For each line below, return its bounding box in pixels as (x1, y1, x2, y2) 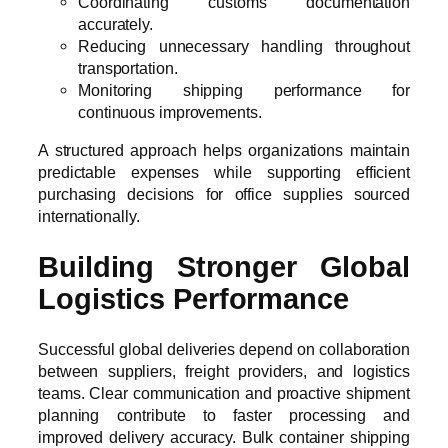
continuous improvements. (78, 102, 262, 121)
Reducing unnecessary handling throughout (78, 36, 410, 55)
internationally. (38, 206, 140, 225)
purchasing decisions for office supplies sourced (38, 184, 410, 203)
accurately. (78, 14, 153, 33)
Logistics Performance (38, 282, 349, 315)
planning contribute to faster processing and (38, 406, 410, 425)
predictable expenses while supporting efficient (38, 162, 410, 181)
